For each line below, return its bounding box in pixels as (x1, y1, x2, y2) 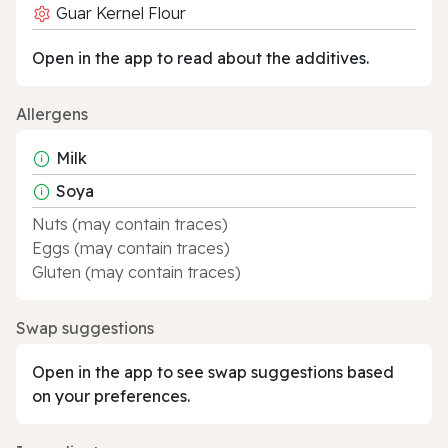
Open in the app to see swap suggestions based (32, 361, 394, 382)
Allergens (16, 103, 88, 124)
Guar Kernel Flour (52, 2, 186, 23)
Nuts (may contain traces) (32, 213, 228, 234)
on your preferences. (32, 385, 190, 406)
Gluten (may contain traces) (32, 261, 241, 282)
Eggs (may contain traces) (32, 237, 230, 258)
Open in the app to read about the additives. (32, 47, 369, 68)
